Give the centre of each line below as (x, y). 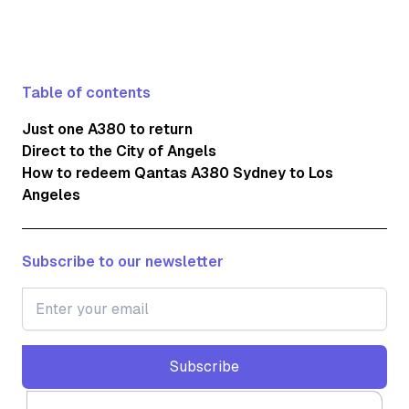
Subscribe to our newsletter (123, 261)
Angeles (51, 194)
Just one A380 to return (107, 129)
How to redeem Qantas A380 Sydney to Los (178, 173)
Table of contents (86, 92)
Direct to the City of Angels (119, 151)
